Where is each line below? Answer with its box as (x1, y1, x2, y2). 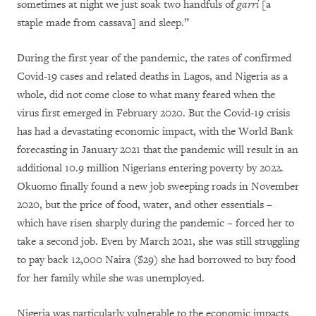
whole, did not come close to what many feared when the (17, 87, 275, 102)
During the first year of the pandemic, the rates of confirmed (17, 51, 291, 65)
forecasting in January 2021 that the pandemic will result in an (17, 142, 298, 157)
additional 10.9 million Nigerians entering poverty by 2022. (17, 161, 284, 175)
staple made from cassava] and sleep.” (17, 16, 189, 30)
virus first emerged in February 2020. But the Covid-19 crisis (17, 106, 290, 120)
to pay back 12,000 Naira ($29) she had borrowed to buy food (17, 253, 296, 267)
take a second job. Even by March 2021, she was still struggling (17, 234, 299, 248)
